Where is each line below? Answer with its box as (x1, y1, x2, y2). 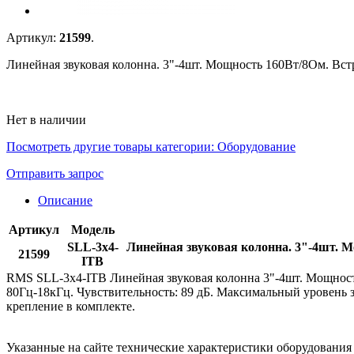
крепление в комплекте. (6, 299, 135, 313)
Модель (70, 222, 115, 236)
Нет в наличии (6, 112, 86, 126)
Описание (38, 193, 92, 207)
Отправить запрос (6, 166, 104, 180)
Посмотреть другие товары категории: (6, 139, 217, 153)
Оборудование (217, 139, 296, 153)
